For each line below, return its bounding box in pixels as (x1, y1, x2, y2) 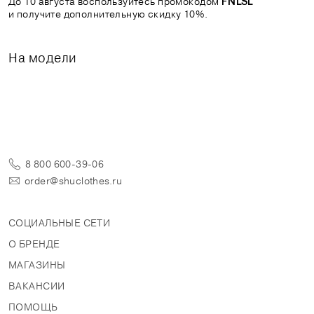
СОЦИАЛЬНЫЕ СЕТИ (8, 216, 111, 229)
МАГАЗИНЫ (8, 258, 66, 271)
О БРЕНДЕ (8, 237, 60, 250)
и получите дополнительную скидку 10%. (8, 7, 208, 20)
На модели (8, 49, 77, 65)
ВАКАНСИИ (8, 279, 65, 292)
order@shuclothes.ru (25, 174, 122, 187)
